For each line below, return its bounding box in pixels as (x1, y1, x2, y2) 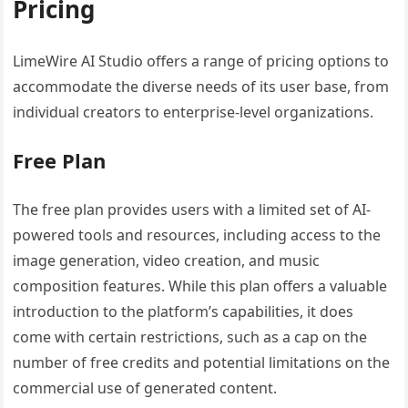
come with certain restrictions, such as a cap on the (13, 326, 368, 347)
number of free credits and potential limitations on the (13, 352, 391, 372)
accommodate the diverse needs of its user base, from (13, 76, 390, 97)
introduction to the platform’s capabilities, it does (13, 301, 354, 321)
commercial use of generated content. (13, 377, 278, 398)
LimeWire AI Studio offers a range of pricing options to (13, 50, 390, 71)
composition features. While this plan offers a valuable (13, 275, 388, 296)
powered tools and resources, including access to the (13, 224, 382, 245)
